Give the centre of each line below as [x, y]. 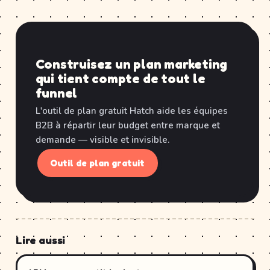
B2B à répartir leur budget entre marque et [127, 125]
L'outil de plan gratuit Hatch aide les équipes [131, 111]
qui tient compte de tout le [120, 78]
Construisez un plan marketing [131, 64]
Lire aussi [41, 240]
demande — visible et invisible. [102, 140]
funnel [56, 93]
